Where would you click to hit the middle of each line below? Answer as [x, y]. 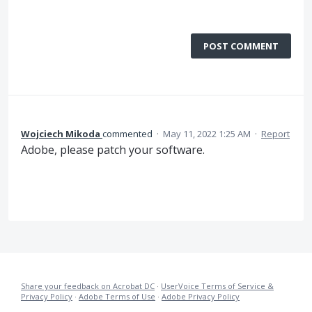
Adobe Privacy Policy [201, 296]
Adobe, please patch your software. [113, 150]
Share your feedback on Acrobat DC [88, 286]
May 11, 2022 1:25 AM [207, 134]
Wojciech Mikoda [61, 134]
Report [275, 134]
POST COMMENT [241, 46]
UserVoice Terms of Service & [217, 286]
